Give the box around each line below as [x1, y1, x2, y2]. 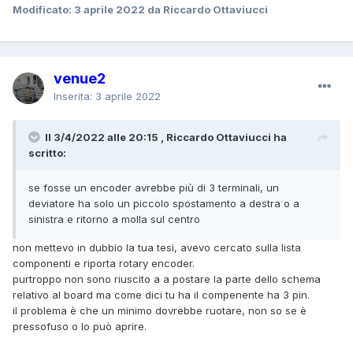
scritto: [28, 146, 66, 159]
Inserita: [54, 89, 95, 102]
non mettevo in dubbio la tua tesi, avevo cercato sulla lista [13, 240, 301, 254]
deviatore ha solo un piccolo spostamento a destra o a [28, 196, 299, 210]
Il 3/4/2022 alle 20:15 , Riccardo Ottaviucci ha [45, 130, 287, 143]
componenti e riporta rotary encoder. [13, 256, 195, 269]
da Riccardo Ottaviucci [145, 2, 268, 16]
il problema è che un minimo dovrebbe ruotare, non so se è [13, 303, 307, 317]
